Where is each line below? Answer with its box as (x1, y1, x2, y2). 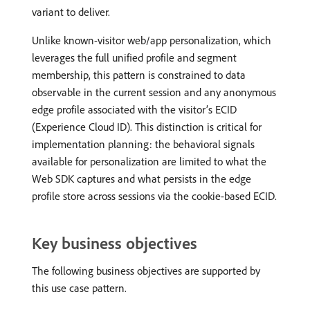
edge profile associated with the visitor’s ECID (32, 102, 237, 116)
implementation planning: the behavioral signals (32, 137, 255, 151)
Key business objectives (32, 232, 197, 253)
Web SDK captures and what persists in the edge (32, 172, 251, 185)
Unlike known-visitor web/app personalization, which (32, 33, 271, 47)
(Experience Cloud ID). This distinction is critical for (32, 120, 262, 134)
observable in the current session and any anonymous (32, 85, 276, 99)
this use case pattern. (32, 281, 127, 295)
